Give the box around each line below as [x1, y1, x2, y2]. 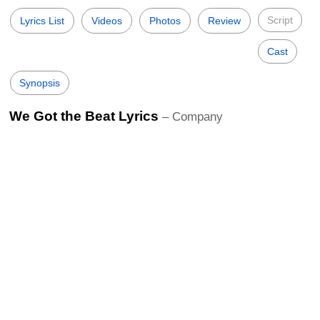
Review [208, 15, 241, 26]
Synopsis [19, 77, 60, 89]
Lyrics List [20, 15, 64, 26]
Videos [91, 15, 122, 26]
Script [267, 14, 293, 26]
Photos [149, 15, 181, 26]
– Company [162, 110, 223, 124]
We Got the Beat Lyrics [9, 109, 159, 124]
